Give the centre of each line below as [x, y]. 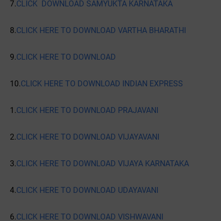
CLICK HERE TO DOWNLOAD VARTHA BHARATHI [101, 30]
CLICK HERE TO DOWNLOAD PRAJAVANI [87, 110]
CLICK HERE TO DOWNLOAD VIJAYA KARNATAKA [103, 163]
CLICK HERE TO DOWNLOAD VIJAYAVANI [88, 137]
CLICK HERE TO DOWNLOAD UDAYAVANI [87, 190]
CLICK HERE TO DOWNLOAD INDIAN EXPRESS [102, 83]
